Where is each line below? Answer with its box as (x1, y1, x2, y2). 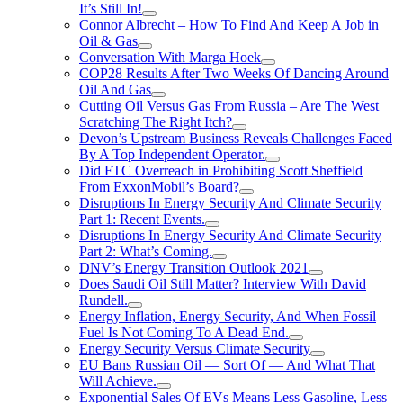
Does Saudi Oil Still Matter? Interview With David (79, 276, 366, 291)
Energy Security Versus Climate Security (79, 341, 310, 356)
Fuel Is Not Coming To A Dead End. (79, 325, 289, 340)
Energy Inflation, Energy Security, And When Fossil (79, 309, 376, 324)
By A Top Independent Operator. (79, 147, 265, 162)
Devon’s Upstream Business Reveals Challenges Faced (79, 130, 392, 146)
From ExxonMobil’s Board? (79, 179, 239, 194)
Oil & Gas (79, 33, 138, 49)
